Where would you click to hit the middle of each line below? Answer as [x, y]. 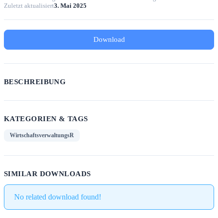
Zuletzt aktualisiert [29, 6]
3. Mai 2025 [70, 6]
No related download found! [58, 197]
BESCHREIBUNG [35, 82]
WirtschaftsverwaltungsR [42, 136]
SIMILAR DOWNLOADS [47, 174]
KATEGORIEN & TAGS [46, 119]
